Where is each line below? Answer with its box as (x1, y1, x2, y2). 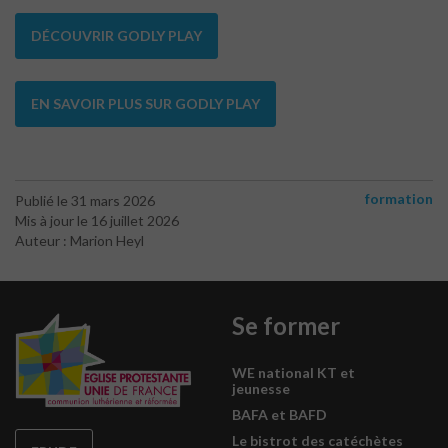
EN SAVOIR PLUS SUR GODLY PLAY (31, 94, 260, 112)
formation (365, 189, 433, 207)
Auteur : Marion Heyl (15, 231, 144, 249)
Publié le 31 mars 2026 (15, 191, 155, 209)
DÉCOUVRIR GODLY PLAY (31, 26, 202, 44)
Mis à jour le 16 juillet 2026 (15, 211, 179, 229)
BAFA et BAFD (231, 405, 327, 423)
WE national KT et (231, 363, 355, 381)
